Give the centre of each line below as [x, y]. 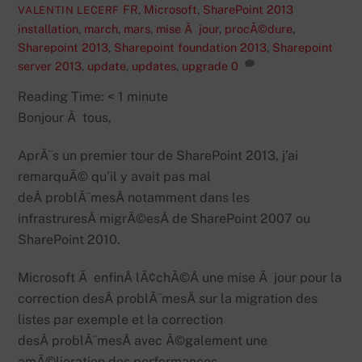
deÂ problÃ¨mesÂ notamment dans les [134, 198]
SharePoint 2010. [69, 240]
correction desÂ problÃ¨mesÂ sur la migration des [168, 298]
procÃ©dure [259, 28]
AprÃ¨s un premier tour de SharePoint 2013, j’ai [158, 156]
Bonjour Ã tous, [65, 118]
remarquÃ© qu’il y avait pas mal [115, 177]
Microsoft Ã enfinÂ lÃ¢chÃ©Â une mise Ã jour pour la [180, 277]
